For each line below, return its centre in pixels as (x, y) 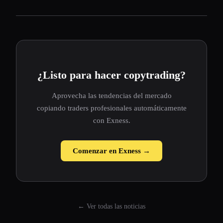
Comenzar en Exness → (111, 151)
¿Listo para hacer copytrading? (111, 75)
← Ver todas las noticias (111, 207)
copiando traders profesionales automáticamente (111, 108)
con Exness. (111, 120)
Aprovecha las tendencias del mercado (111, 96)
